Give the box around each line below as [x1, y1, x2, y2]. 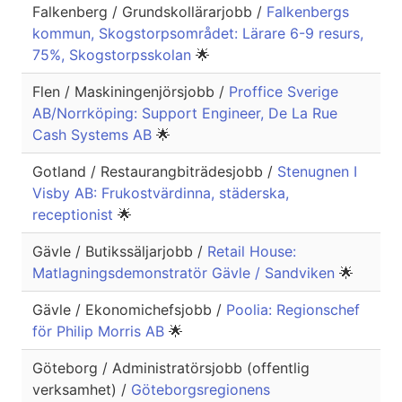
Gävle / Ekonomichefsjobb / [32, 301, 226, 319]
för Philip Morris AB [32, 322, 169, 341]
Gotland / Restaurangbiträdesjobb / [32, 162, 277, 181]
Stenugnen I [277, 162, 357, 181]
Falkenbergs [267, 3, 349, 22]
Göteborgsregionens [131, 380, 270, 399]
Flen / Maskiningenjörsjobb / [32, 83, 229, 101]
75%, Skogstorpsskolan [32, 46, 196, 65]
